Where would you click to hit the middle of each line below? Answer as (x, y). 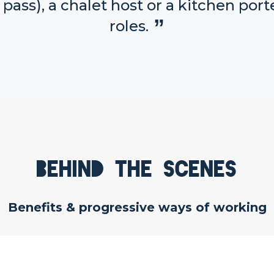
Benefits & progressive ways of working (137, 207)
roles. (129, 26)
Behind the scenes (137, 169)
